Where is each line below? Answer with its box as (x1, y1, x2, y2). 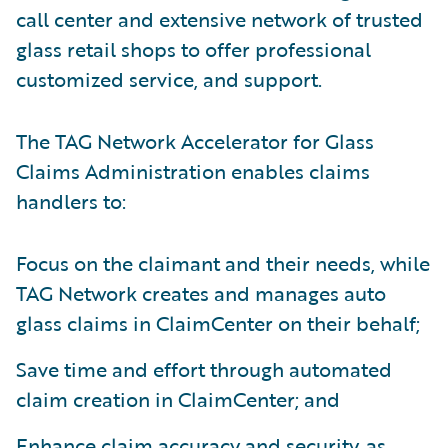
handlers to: (16, 185, 126, 216)
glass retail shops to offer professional (16, 33, 371, 64)
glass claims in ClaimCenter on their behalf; (16, 307, 420, 338)
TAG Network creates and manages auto (16, 277, 386, 308)
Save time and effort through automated (16, 353, 392, 384)
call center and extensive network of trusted (16, 3, 423, 34)
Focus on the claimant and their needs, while (16, 247, 430, 278)
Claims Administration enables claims (16, 155, 370, 186)
